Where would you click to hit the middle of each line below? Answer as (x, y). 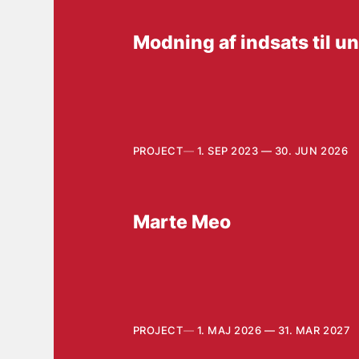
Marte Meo (182, 222)
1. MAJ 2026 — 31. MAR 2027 (274, 331)
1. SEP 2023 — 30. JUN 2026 (272, 151)
